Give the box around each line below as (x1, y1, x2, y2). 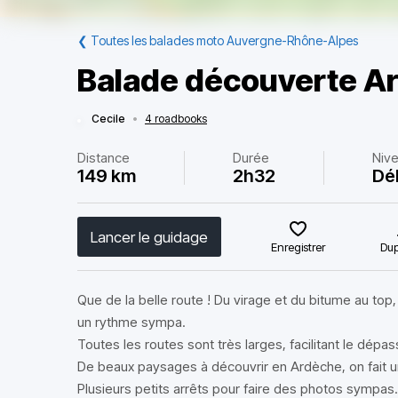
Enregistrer (271, 240, 326, 254)
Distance (77, 149, 130, 166)
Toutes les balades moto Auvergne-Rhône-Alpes (91, 33, 358, 48)
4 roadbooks (145, 112, 207, 125)
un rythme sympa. (77, 314, 186, 330)
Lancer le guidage (91, 227, 208, 246)
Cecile (92, 112, 125, 125)
